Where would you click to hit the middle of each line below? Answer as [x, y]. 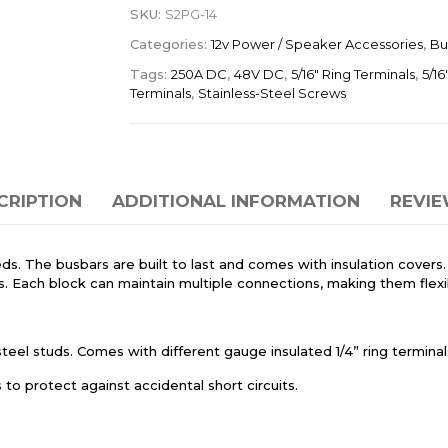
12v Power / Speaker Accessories [316, 44]
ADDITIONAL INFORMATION [235, 201]
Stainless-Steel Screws [271, 93]
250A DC [198, 74]
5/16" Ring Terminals [352, 74]
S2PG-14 [190, 14]
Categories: [170, 44]
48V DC [258, 74]
